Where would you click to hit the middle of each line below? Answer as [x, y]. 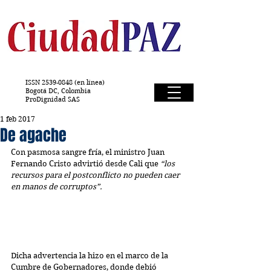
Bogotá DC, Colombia [58, 91]
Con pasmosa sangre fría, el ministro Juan [89, 152]
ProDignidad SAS [53, 99]
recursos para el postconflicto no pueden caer [96, 175]
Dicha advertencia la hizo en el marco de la [90, 255]
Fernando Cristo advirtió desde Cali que [86, 164]
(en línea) [90, 82]
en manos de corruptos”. [57, 187]
